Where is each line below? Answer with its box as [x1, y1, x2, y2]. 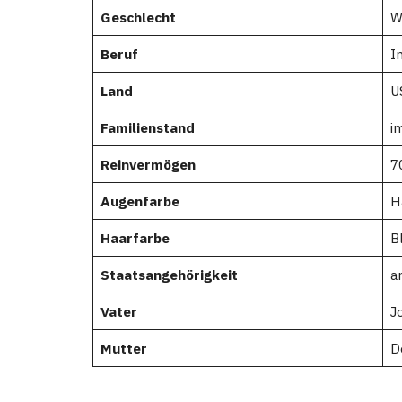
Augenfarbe [100, 192, 179, 211]
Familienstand [100, 118, 195, 137]
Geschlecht [100, 8, 176, 27]
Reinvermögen [100, 155, 196, 174]
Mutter [100, 339, 147, 358]
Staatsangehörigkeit [100, 266, 238, 284]
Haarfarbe [100, 229, 170, 248]
